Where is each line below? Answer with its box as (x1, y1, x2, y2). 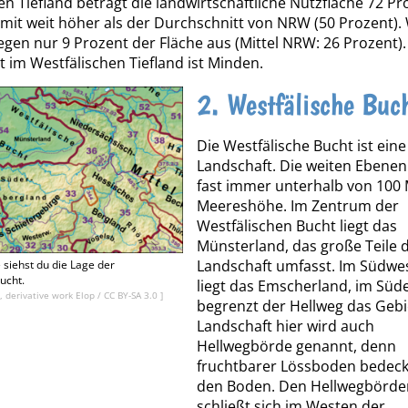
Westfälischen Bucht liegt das (197, 216, 397, 237)
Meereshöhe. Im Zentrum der (197, 196, 399, 217)
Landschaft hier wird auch (197, 316, 374, 337)
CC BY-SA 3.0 (104, 289, 160, 302)
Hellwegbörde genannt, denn (197, 336, 396, 357)
